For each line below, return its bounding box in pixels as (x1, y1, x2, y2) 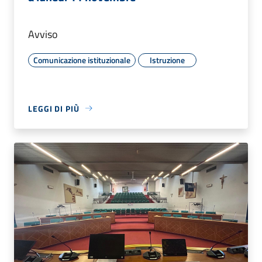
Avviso (28, 26, 58, 42)
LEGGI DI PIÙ (28, 102, 80, 115)
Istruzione (150, 53, 185, 66)
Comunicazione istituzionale (33, 53, 130, 66)
